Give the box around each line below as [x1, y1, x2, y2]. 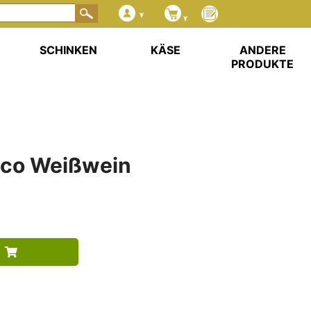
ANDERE [239, 43, 286, 57]
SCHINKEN [39, 43, 97, 57]
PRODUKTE [231, 57, 294, 71]
